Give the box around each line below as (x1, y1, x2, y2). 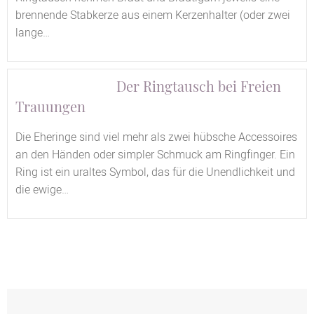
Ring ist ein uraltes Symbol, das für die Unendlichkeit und (15, 164, 295, 182)
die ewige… (15, 182, 69, 199)
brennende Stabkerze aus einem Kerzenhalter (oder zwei (15, 7, 290, 25)
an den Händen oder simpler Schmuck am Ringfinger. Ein (15, 146, 295, 164)
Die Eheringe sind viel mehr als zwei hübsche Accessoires (15, 129, 297, 146)
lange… (15, 25, 50, 42)
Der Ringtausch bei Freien (116, 76, 281, 96)
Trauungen (15, 97, 86, 116)
